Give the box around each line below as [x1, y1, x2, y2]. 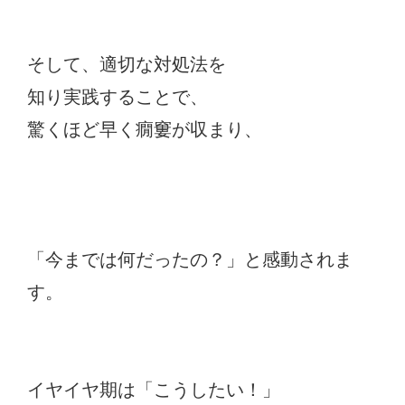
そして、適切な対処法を [27, 53, 226, 74]
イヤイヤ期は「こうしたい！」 [27, 379, 280, 400]
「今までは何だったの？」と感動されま [27, 249, 353, 269]
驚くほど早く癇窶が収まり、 [27, 118, 262, 139]
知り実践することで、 [27, 86, 208, 107]
